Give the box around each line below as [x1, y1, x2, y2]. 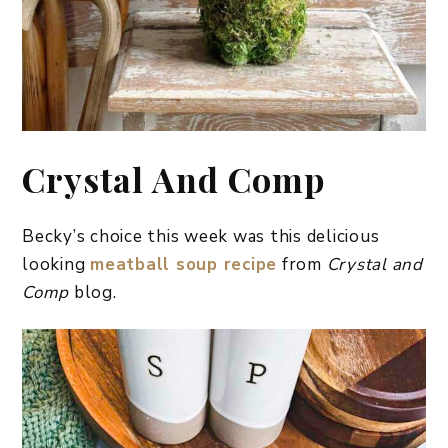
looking [22, 252, 90, 276]
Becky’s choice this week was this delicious [22, 224, 380, 248]
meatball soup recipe [90, 252, 277, 276]
